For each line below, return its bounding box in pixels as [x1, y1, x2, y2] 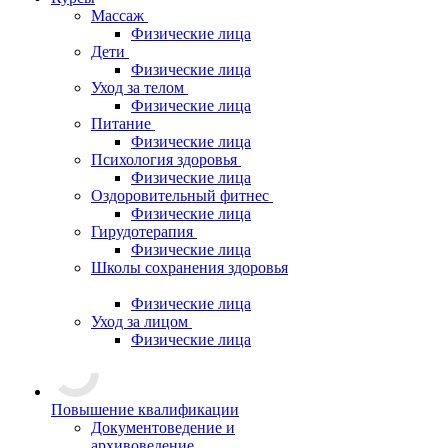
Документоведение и [91, 419, 235, 436]
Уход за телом [91, 79, 184, 96]
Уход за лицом [91, 313, 188, 330]
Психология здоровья [91, 151, 237, 168]
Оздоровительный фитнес [91, 187, 269, 204]
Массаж [91, 7, 144, 24]
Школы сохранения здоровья [91, 259, 288, 276]
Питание [91, 115, 151, 132]
